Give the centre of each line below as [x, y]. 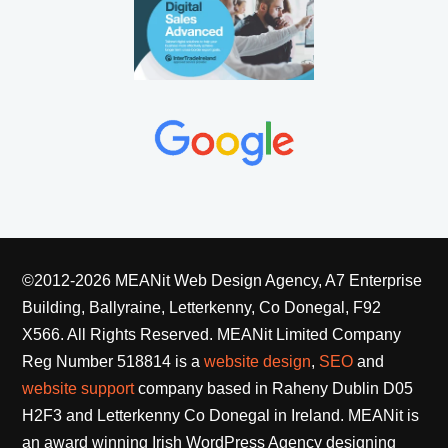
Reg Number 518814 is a [113, 361]
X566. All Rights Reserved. [120, 334]
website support [78, 388]
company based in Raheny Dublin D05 [274, 388]
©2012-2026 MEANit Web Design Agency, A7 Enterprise [222, 280]
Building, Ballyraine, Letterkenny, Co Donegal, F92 [202, 307]
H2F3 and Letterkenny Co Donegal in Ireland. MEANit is [221, 415]
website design [258, 361]
